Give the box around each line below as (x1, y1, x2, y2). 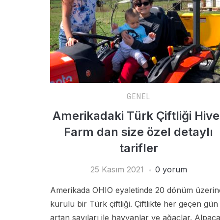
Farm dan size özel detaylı (64, 125, 213, 139)
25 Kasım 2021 (90, 165, 144, 174)
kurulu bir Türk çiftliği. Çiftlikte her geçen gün (50, 199, 218, 209)
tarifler (119, 141, 158, 155)
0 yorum (155, 165, 187, 174)
